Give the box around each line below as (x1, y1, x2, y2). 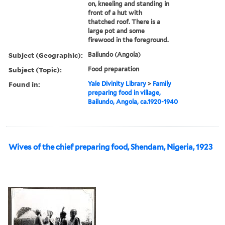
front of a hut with (88, 9, 143, 17)
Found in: (9, 79, 40, 89)
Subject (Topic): (9, 64, 62, 74)
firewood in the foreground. (88, 36, 169, 44)
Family (153, 79, 172, 87)
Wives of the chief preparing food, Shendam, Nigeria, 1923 (9, 142, 212, 152)
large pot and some (88, 27, 145, 35)
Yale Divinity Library (88, 79, 147, 87)
